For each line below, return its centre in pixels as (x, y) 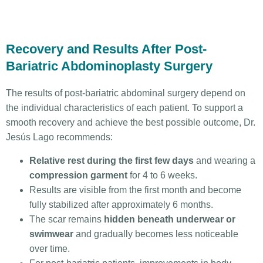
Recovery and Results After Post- (106, 49)
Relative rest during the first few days (112, 160)
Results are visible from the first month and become (135, 190)
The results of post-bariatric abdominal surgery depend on (126, 93)
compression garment (78, 175)
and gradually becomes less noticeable (156, 234)
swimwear (51, 234)
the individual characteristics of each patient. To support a (124, 108)
